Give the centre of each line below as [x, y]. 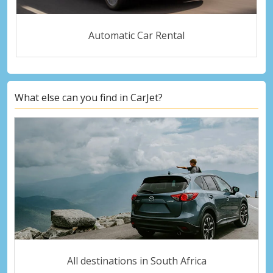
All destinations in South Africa [136, 261]
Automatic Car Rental [136, 35]
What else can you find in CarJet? [89, 98]
